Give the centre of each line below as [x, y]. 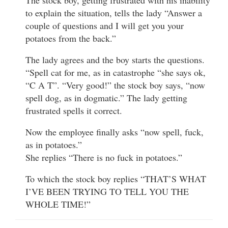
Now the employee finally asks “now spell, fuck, [115, 132]
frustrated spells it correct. [74, 110]
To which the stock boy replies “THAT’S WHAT [116, 178]
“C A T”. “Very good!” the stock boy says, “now [115, 85]
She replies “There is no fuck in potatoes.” [104, 157]
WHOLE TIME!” [58, 204]
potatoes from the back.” [71, 38]
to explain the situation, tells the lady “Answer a [114, 12]
